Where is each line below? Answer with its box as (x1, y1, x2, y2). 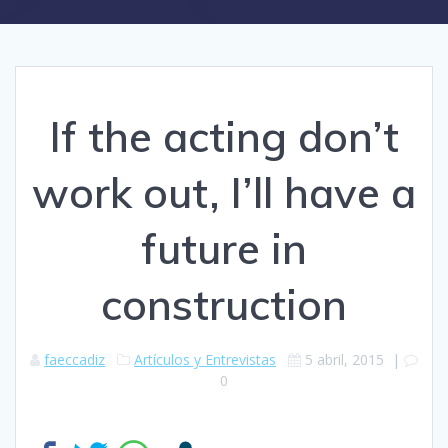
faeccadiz (44, 349, 105, 369)
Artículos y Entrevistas (134, 349, 276, 369)
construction (101, 277, 347, 331)
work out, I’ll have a (32, 165, 416, 219)
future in (141, 221, 307, 275)
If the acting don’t (49, 109, 399, 163)
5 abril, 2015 (305, 349, 384, 369)
